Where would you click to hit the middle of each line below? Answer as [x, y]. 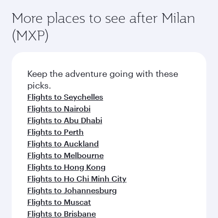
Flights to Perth [55, 131]
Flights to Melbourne [65, 155]
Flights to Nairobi [59, 108]
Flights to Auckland [63, 143]
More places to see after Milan [103, 18]
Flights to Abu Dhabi [65, 120]
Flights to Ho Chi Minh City [77, 178]
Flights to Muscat [59, 201]
